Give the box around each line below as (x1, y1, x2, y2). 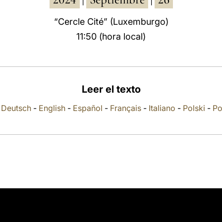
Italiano (149, 103, 175, 113)
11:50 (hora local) (76, 31, 146, 42)
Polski (183, 103, 205, 113)
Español (73, 103, 103, 113)
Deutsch (1, 103, 31, 113)
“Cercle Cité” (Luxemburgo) (54, 16, 168, 27)
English (39, 103, 65, 113)
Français (110, 103, 141, 113)
